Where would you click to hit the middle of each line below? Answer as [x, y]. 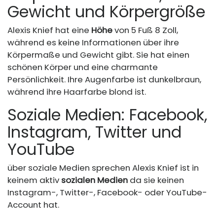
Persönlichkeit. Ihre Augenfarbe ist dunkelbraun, [104, 79]
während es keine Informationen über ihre [93, 42]
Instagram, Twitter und [94, 132]
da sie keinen [156, 180]
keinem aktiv [34, 180]
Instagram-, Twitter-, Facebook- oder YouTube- [107, 192]
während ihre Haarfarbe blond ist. [77, 92]
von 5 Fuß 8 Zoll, [145, 30]
